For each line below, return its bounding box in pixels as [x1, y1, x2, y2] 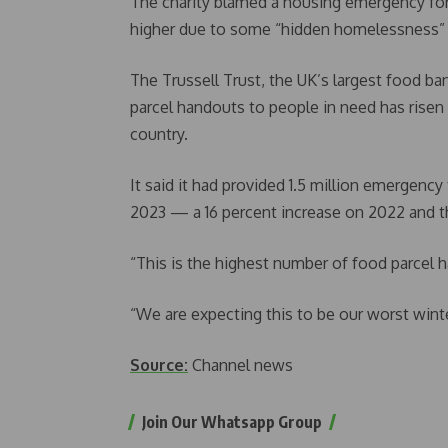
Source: [130, 355, 188, 375]
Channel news [188, 355, 293, 375]
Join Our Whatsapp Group [142, 412, 322, 432]
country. [130, 124, 188, 144]
